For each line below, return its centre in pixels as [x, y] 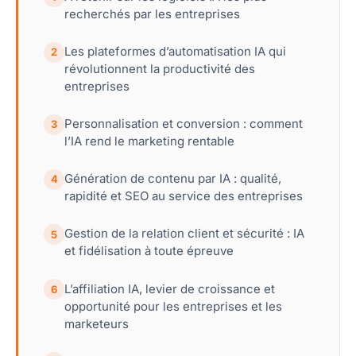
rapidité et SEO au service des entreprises [184, 196]
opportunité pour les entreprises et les [173, 306]
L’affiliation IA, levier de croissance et [170, 288]
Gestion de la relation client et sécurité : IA [184, 234]
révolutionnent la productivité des [160, 68]
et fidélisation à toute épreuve [149, 251]
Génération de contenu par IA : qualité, [173, 179]
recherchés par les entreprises [152, 14]
